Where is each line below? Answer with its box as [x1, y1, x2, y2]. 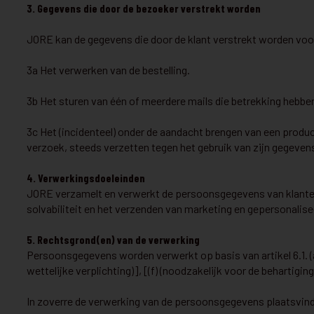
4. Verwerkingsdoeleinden [27, 171, 145, 184]
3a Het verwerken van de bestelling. [27, 63, 190, 76]
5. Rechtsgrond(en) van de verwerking [27, 233, 200, 246]
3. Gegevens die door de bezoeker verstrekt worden [27, 1, 261, 15]
